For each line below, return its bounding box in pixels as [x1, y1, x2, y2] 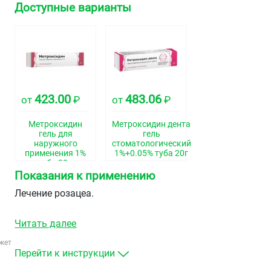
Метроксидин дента [112, 119, 191, 129]
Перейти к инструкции [15, 247, 116, 260]
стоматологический [111, 139, 191, 149]
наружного [33, 139, 77, 149]
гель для [38, 129, 73, 139]
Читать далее [15, 218, 77, 230]
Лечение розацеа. [15, 188, 94, 200]
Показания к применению [15, 169, 156, 183]
